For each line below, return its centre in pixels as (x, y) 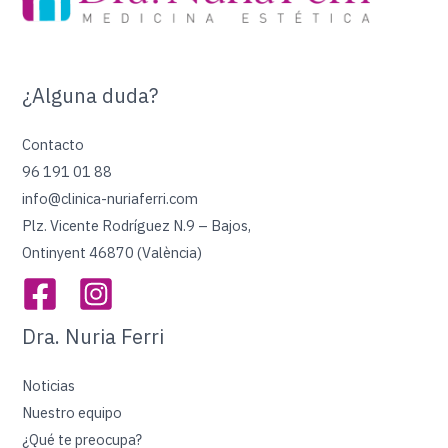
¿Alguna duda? (90, 96)
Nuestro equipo (72, 413)
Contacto (53, 145)
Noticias (49, 386)
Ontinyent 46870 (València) (112, 253)
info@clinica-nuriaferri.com (110, 199)
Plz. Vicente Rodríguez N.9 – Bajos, (137, 226)
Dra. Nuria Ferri (93, 337)
